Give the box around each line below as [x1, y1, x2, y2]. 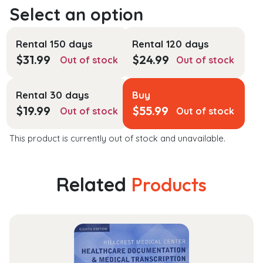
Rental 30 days [16, 88, 89, 101]
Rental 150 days [16, 37, 93, 50]
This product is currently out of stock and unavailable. [9, 132, 225, 144]
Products [131, 172, 207, 196]
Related [56, 172, 131, 196]
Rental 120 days [132, 37, 209, 50]
